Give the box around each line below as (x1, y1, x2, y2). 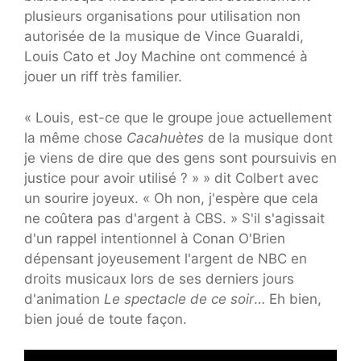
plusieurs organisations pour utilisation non (24, 8, 301, 25)
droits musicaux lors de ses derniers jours (24, 270, 294, 287)
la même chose (24, 129, 127, 146)
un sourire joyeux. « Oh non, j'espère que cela (24, 189, 318, 206)
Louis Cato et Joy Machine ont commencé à (24, 48, 308, 65)
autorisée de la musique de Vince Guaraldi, (24, 28, 304, 45)
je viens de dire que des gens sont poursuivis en (24, 149, 337, 166)
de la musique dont (204, 129, 333, 146)
